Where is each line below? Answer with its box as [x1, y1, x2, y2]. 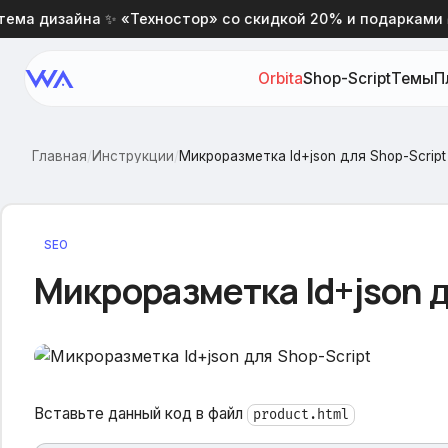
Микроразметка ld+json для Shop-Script [179, 148, 446, 164]
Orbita [257, 69, 303, 88]
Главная [32, 148, 87, 164]
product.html [252, 406, 349, 423]
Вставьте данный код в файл [33, 403, 247, 423]
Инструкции [92, 148, 174, 164]
